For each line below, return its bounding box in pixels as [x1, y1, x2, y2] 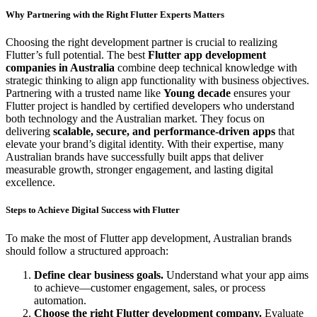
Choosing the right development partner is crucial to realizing [6, 36, 277, 49]
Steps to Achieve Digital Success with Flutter [6, 204, 180, 216]
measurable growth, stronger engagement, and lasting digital [6, 163, 273, 176]
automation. [34, 294, 86, 306]
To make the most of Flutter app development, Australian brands [6, 231, 292, 244]
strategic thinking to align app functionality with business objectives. [6, 74, 309, 87]
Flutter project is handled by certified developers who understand [6, 100, 294, 113]
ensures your [231, 87, 290, 100]
